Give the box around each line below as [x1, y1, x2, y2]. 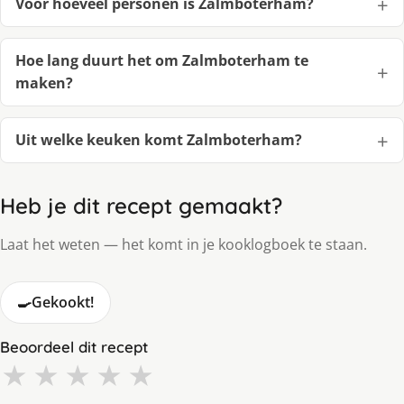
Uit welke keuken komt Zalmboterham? [15, 130, 302, 151]
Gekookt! [32, 292, 94, 313]
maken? [15, 73, 73, 94]
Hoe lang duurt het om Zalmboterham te [15, 50, 308, 71]
